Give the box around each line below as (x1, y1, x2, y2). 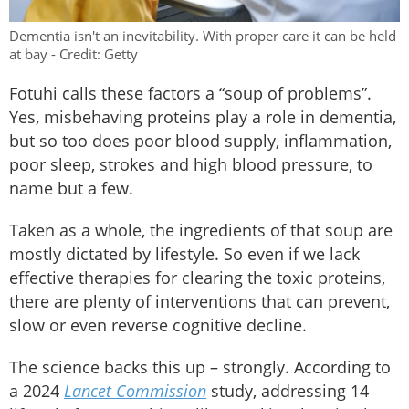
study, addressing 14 (211, 379, 369, 402)
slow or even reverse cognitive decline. (9, 313, 311, 336)
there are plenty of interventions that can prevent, (9, 289, 390, 312)
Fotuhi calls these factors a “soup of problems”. (9, 81, 372, 104)
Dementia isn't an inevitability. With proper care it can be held (9, 26, 396, 45)
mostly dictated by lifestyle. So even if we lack (9, 242, 360, 265)
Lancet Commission (64, 379, 206, 402)
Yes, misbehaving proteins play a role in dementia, (9, 105, 396, 128)
